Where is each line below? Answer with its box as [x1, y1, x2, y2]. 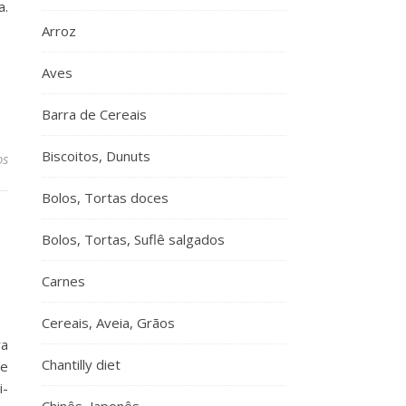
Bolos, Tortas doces [42, 188, 169, 207]
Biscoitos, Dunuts [42, 147, 150, 165]
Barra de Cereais [42, 105, 147, 123]
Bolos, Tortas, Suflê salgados [42, 230, 225, 248]
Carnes [42, 272, 85, 290]
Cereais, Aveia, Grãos [42, 314, 175, 332]
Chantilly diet [42, 355, 121, 373]
